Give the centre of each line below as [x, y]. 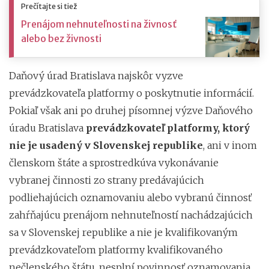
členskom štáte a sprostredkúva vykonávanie [114, 162]
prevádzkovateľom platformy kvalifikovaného [116, 249]
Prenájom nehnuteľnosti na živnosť [99, 24]
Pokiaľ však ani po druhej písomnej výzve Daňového [131, 110]
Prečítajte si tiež [49, 6]
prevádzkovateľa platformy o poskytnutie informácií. [131, 93]
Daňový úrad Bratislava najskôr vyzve [96, 75]
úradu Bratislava [47, 128]
